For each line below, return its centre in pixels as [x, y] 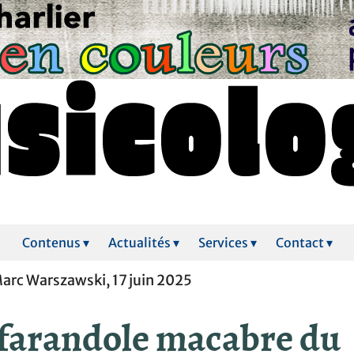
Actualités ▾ [143, 243]
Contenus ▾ [55, 243]
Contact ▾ [304, 243]
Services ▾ [227, 243]
